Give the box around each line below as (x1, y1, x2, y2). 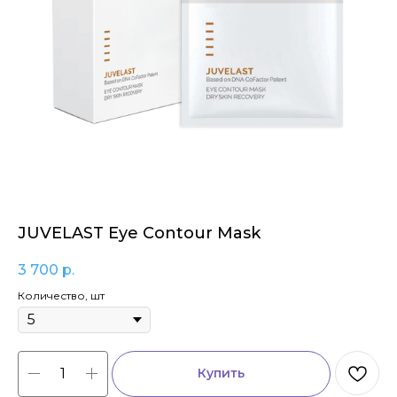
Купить (198, 365, 245, 382)
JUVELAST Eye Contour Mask (18, 223, 261, 243)
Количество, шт (18, 289, 105, 303)
